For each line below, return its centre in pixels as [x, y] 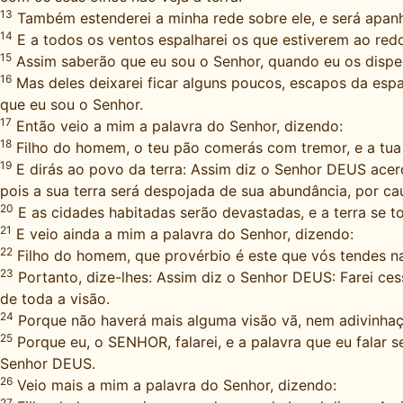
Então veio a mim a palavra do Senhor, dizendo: [177, 126]
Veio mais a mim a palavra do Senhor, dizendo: [175, 385]
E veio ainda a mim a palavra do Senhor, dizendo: [183, 234]
